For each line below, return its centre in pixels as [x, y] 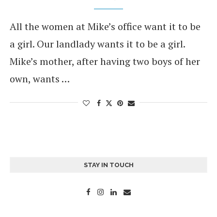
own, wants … [40, 79]
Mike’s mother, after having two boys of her [105, 62]
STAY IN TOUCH [108, 165]
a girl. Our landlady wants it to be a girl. [97, 44]
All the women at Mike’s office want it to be [105, 27]
